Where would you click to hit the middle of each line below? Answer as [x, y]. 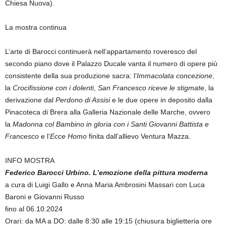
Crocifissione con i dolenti [53, 88]
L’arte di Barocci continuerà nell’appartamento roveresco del [101, 51]
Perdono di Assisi [83, 100]
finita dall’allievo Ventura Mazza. [139, 136]
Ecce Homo [68, 136]
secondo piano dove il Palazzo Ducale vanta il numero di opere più [111, 64]
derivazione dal [30, 100]
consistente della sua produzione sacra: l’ [71, 76]
